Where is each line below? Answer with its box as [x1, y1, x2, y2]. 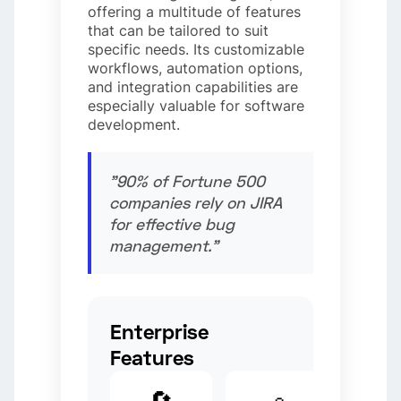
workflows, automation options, [88, 58, 303, 77]
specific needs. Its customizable [88, 39, 305, 58]
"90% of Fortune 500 [109, 170, 266, 191]
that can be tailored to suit [88, 21, 269, 39]
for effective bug [109, 213, 235, 234]
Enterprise [110, 318, 209, 344]
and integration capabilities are [88, 77, 299, 96]
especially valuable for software [88, 96, 305, 115]
